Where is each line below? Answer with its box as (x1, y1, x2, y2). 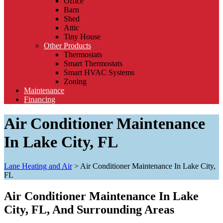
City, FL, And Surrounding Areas (4, 203, 174, 217)
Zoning (64, 77, 87, 86)
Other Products (44, 41, 91, 50)
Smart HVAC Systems (64, 68, 134, 77)
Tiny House (64, 32, 101, 41)
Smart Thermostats (64, 59, 122, 68)
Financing (24, 95, 55, 104)
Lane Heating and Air (4, 162, 72, 171)
